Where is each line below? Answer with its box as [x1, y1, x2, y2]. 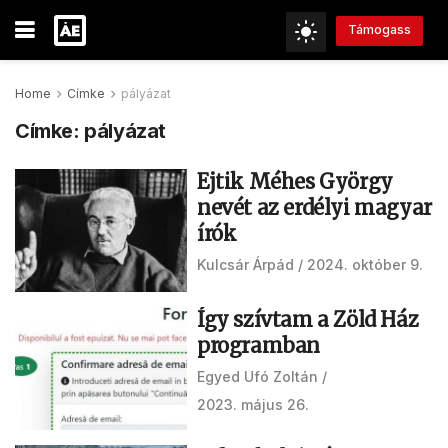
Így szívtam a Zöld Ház [197, 306, 419, 332]
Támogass [348, 22, 411, 38]
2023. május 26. [197, 395, 309, 413]
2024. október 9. [307, 256, 423, 273]
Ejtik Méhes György [197, 169, 393, 194]
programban [197, 332, 320, 358]
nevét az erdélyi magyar [197, 195, 432, 220]
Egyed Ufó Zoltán [197, 367, 318, 385]
